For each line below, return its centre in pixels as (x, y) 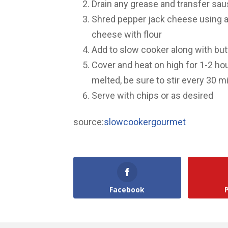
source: (89, 122)
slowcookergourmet (145, 122)
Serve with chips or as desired (152, 95)
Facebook (127, 189)
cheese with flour (127, 34)
